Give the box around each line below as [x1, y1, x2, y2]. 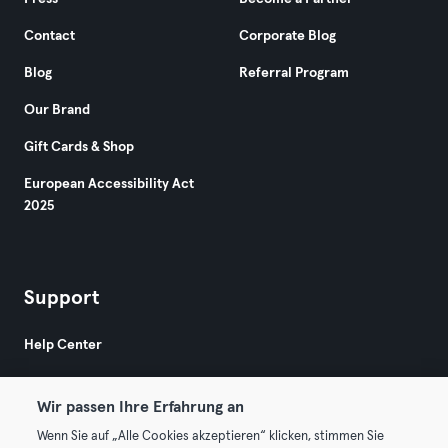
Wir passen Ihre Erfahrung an [37, 399, 245, 415]
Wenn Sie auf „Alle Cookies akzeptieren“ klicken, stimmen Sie [37, 430, 385, 443]
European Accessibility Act [24, 177, 194, 191]
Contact [24, 29, 75, 43]
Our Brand [24, 103, 90, 117]
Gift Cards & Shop [24, 140, 134, 154]
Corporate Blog [239, 29, 336, 43]
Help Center [24, 338, 102, 352]
